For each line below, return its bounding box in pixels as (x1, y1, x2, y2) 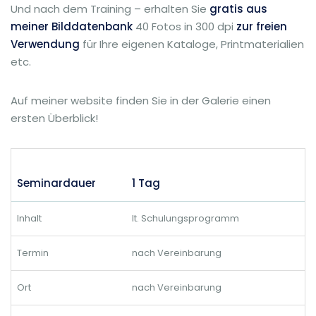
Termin (17, 246, 49, 260)
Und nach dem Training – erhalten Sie (11, 1, 209, 16)
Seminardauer (17, 176, 96, 190)
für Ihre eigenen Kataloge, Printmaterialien (80, 37, 304, 51)
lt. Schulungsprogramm (132, 212, 239, 225)
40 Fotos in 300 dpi (135, 19, 236, 34)
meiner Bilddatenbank (11, 19, 133, 34)
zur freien (236, 19, 287, 34)
